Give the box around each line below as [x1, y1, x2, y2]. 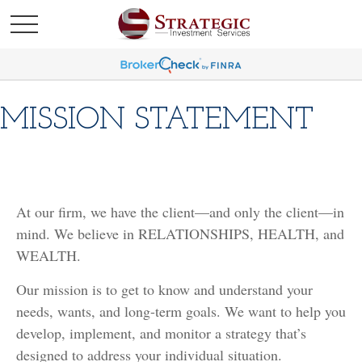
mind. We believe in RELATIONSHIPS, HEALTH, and [16, 224, 344, 243]
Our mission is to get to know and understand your [16, 280, 313, 299]
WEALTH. [16, 246, 81, 265]
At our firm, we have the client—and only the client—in [16, 202, 344, 221]
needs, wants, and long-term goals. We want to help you [16, 301, 346, 321]
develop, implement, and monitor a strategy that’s [16, 323, 306, 343]
